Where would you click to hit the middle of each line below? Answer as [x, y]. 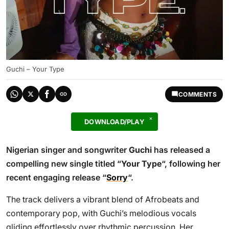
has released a [181, 150]
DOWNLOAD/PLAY [114, 122]
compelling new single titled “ [64, 164]
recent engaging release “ [56, 177]
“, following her [191, 164]
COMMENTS [197, 94]
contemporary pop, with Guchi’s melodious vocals [101, 213]
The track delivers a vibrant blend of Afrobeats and [103, 199]
